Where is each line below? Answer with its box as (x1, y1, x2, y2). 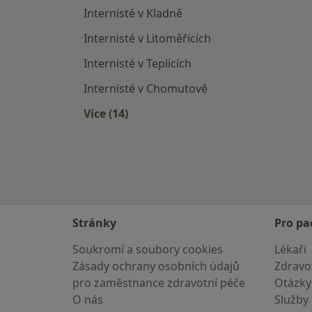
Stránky (72, 215, 116, 231)
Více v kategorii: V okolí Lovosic (105, 122, 278, 138)
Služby (274, 292, 309, 307)
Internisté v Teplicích (84, 56, 192, 72)
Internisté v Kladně (84, 6, 182, 22)
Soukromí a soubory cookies (72, 242, 223, 257)
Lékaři (274, 242, 306, 257)
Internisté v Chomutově (84, 81, 208, 97)
